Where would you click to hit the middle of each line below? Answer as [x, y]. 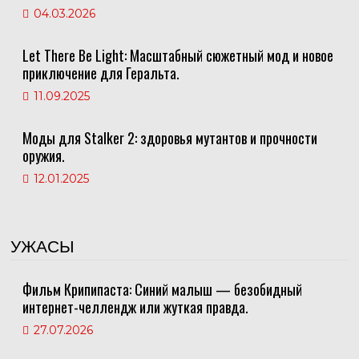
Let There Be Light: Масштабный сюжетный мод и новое [177, 56]
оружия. [43, 156]
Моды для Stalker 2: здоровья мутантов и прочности [169, 138]
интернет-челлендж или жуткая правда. [135, 307]
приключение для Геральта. [101, 73]
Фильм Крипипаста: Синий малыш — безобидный [162, 290]
